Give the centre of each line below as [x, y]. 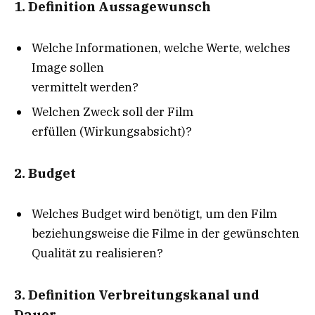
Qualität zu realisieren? [97, 253]
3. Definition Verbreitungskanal [123, 294]
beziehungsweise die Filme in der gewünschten [166, 234]
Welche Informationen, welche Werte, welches [161, 47]
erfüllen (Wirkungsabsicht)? [112, 132]
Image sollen [68, 67]
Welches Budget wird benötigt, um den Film [154, 214]
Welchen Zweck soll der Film [112, 112]
